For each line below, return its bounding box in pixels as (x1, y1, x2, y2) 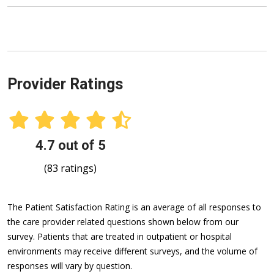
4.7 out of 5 (35, 138, 106, 154)
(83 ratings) (44, 161, 97, 176)
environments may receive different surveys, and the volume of (7, 245, 257, 257)
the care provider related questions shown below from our (7, 216, 239, 228)
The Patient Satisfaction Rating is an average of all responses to (7, 201, 261, 213)
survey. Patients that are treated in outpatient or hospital (7, 231, 232, 243)
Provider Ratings (7, 75, 123, 94)
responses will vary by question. (7, 260, 132, 272)
